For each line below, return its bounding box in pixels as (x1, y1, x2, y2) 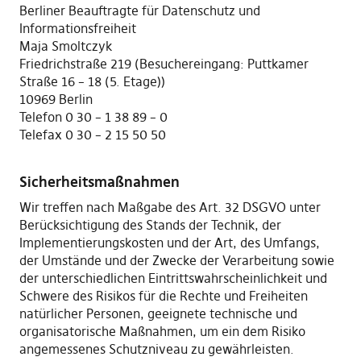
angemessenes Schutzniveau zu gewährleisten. (19, 341, 294, 357)
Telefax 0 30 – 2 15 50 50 (19, 127, 166, 143)
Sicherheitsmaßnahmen (19, 172, 180, 191)
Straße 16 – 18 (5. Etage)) (19, 73, 165, 89)
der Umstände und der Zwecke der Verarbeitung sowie (19, 252, 334, 268)
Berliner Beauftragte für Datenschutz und (19, 2, 260, 19)
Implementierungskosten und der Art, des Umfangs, (19, 234, 320, 251)
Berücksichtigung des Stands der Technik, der (19, 217, 281, 233)
